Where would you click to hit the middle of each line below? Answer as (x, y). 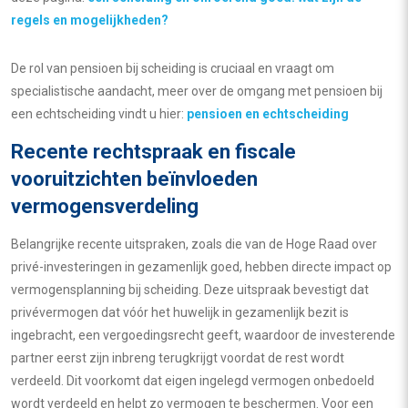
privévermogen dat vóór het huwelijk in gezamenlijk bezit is (180, 312)
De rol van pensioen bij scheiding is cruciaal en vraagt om (173, 68)
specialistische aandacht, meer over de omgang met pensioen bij (197, 91)
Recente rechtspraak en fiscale (153, 152)
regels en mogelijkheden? (90, 20)
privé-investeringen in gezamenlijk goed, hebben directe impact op (201, 267)
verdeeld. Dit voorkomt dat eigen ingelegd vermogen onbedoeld (193, 381)
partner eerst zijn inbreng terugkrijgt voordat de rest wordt (178, 358)
